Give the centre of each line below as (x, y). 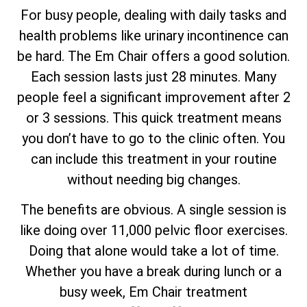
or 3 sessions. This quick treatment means (153, 118)
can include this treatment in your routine (153, 159)
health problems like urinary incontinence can (153, 35)
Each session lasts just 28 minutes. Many (153, 76)
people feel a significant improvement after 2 (153, 97)
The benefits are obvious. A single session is (153, 209)
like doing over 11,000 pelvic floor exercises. (153, 230)
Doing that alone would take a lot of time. (153, 250)
